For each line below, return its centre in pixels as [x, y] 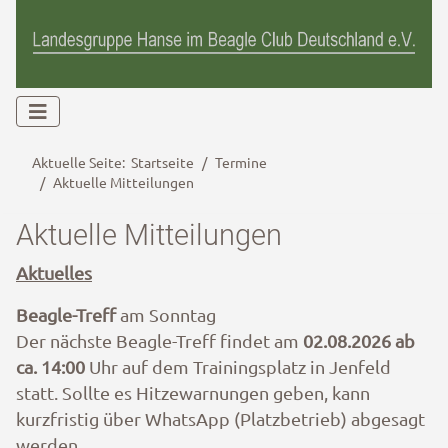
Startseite [162, 162]
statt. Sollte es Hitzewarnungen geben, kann [193, 392]
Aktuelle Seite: [81, 162]
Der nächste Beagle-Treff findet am [159, 340]
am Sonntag [166, 314]
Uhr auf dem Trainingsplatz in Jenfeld [238, 366]
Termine [241, 162]
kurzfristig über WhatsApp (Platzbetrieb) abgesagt [220, 418]
